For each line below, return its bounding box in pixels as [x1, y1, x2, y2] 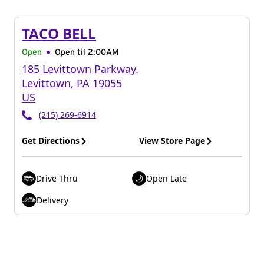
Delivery [37, 194, 68, 206]
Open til [55, 48, 88, 57]
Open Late [146, 173, 187, 184]
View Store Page [139, 135, 205, 146]
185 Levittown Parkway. [22, 62, 138, 76]
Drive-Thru [36, 173, 78, 184]
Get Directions [22, 135, 80, 146]
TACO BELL [22, 24, 96, 43]
